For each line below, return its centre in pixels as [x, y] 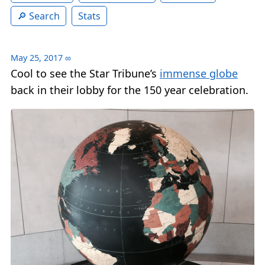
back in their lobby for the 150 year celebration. [130, 90]
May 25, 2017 [37, 58]
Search [44, 16]
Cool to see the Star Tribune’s [85, 74]
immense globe [199, 74]
